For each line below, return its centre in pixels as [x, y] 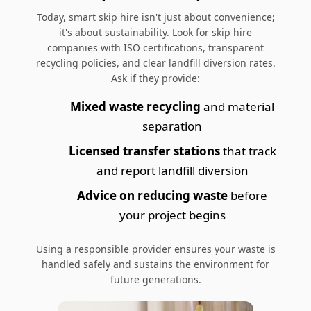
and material [237, 107]
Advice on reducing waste [152, 196]
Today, [52, 17]
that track [248, 151]
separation [172, 126]
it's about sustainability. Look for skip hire [155, 33]
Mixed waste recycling [135, 107]
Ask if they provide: [155, 78]
